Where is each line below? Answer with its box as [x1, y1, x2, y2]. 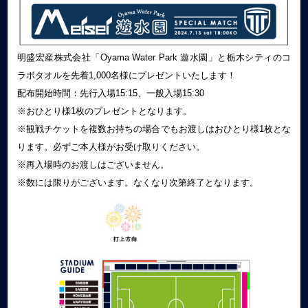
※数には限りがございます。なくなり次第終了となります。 [16, 177, 258, 188]
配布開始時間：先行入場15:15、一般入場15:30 [16, 87, 204, 98]
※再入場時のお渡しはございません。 [16, 159, 169, 170]
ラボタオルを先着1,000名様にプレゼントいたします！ [16, 69, 236, 80]
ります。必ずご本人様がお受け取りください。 [16, 141, 205, 152]
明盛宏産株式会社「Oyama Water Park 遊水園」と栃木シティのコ [16, 52, 291, 63]
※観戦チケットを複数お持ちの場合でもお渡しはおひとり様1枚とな [16, 123, 291, 134]
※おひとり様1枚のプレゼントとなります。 [16, 105, 192, 116]
